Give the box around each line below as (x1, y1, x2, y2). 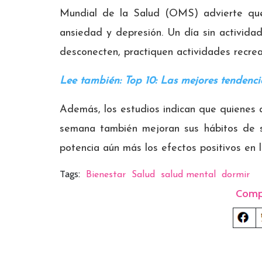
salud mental (161, 170, 216, 180)
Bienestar (86, 170, 126, 180)
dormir (222, 170, 250, 180)
